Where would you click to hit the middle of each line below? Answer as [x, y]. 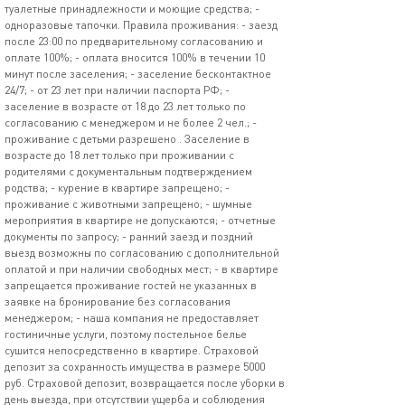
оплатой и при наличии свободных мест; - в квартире [141, 269]
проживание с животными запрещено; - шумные [128, 204]
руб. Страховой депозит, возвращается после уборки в [145, 383]
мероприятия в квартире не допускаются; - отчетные [140, 220]
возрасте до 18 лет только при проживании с [119, 155]
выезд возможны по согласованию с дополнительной [142, 253]
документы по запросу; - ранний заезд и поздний [129, 236]
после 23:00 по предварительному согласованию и [134, 41]
